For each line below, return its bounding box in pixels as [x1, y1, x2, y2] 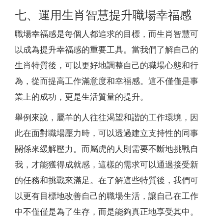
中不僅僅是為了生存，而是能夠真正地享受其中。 [15, 207, 198, 217]
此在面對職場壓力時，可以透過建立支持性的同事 [15, 128, 198, 138]
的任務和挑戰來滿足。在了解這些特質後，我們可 [15, 175, 198, 185]
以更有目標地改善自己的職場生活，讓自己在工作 [15, 191, 198, 201]
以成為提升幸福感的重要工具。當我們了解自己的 [15, 45, 198, 55]
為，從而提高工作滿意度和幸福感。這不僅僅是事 [15, 76, 198, 86]
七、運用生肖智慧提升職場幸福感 [15, 8, 192, 22]
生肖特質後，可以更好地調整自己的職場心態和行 [15, 60, 198, 70]
